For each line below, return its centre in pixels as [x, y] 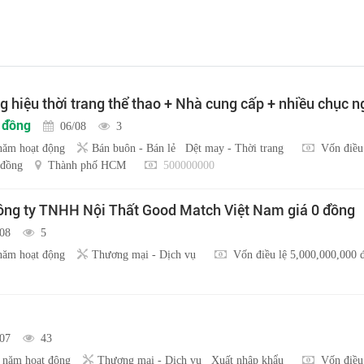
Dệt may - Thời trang [234, 147]
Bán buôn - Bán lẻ [134, 147]
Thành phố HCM [87, 165]
